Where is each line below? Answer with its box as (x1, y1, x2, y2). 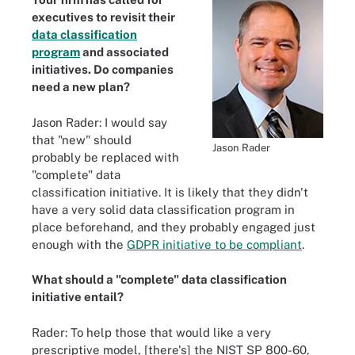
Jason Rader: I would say (32, 115, 167, 129)
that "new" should (32, 132, 132, 147)
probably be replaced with (32, 150, 179, 164)
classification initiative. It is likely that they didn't (32, 185, 308, 199)
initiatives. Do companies (32, 63, 174, 76)
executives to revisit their (32, 10, 175, 24)
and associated (80, 45, 169, 59)
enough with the (32, 237, 127, 251)
